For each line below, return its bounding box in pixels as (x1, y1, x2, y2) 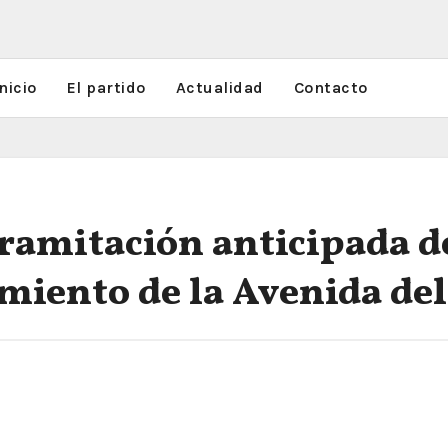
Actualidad (175, 78, 264, 97)
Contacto (293, 78, 368, 97)
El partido (66, 78, 146, 97)
